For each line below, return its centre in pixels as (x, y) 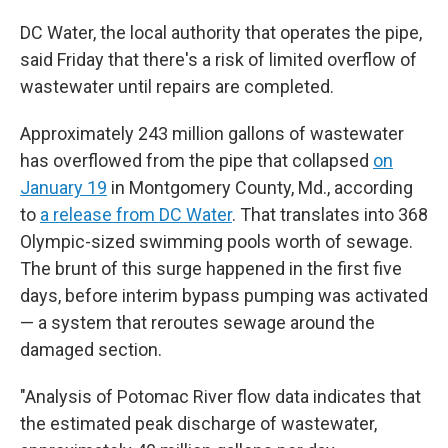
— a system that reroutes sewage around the (197, 322)
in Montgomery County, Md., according (260, 187)
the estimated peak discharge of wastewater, (198, 423)
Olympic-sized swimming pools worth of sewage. (216, 241)
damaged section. (91, 349)
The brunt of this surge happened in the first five (211, 268)
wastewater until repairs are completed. (177, 86)
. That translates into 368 (330, 214)
